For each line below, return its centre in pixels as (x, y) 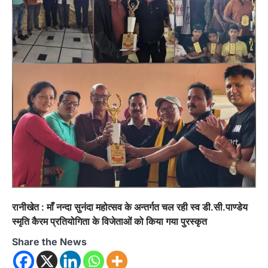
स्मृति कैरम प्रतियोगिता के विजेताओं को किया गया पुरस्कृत (109, 222)
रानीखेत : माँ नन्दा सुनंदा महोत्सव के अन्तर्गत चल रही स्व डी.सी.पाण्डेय (130, 207)
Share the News (49, 242)
